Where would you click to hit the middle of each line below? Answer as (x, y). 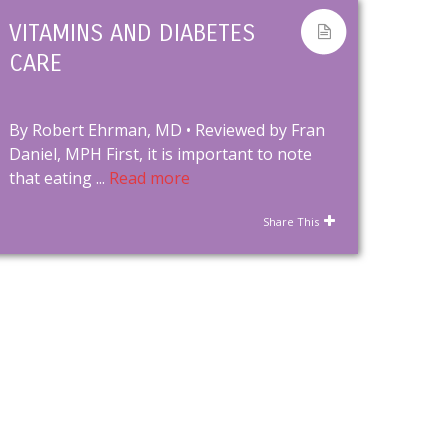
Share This (291, 221)
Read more (149, 177)
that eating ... (59, 177)
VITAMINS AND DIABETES (132, 32)
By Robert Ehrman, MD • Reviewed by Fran (167, 129)
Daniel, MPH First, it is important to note (160, 153)
